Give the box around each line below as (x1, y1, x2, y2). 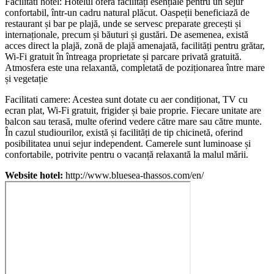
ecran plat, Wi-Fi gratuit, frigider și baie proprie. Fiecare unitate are (5, 105, 261, 116)
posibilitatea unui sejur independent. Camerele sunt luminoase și (5, 138, 251, 149)
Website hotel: (5, 170, 63, 181)
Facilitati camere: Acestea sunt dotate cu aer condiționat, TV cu (5, 94, 248, 105)
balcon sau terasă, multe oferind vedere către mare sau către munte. (5, 116, 262, 127)
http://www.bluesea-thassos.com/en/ (63, 170, 204, 181)
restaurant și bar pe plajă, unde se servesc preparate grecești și (5, 18, 241, 29)
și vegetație (5, 73, 48, 84)
